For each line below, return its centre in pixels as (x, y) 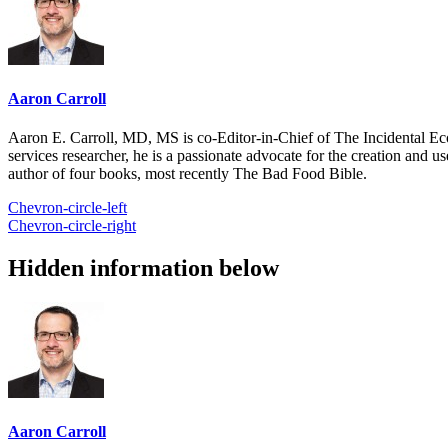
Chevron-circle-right (72, 226)
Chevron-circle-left (67, 208)
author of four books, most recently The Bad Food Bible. (187, 174)
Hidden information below (143, 268)
